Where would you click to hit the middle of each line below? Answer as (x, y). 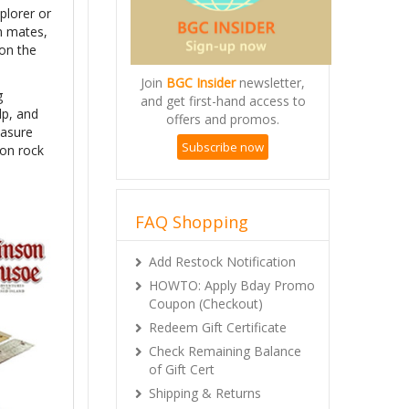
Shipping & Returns (205, 393)
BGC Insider (201, 82)
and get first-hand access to (223, 100)
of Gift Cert (182, 369)
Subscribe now (223, 147)
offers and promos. (223, 119)
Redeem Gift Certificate (218, 327)
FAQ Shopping (192, 221)
